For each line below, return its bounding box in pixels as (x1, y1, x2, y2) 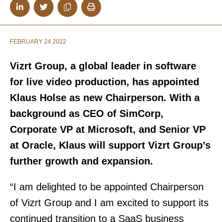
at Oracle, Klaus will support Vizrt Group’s (10, 140, 211, 151)
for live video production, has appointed (10, 76, 199, 87)
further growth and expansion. (10, 156, 153, 166)
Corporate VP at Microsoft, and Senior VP (10, 124, 206, 135)
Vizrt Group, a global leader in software (10, 60, 196, 71)
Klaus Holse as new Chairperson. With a (10, 92, 200, 103)
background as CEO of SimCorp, (10, 108, 164, 119)
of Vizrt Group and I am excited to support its (10, 197, 209, 208)
